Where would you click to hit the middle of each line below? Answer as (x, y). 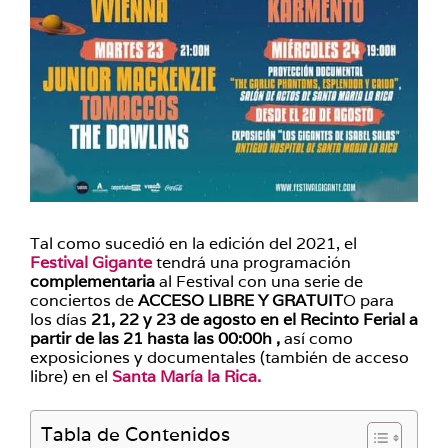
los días (60, 319)
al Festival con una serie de (259, 281)
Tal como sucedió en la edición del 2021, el (193, 243)
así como (316, 338)
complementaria (92, 281)
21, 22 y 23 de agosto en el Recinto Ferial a (254, 319)
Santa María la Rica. (186, 376)
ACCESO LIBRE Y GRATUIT (240, 300)
